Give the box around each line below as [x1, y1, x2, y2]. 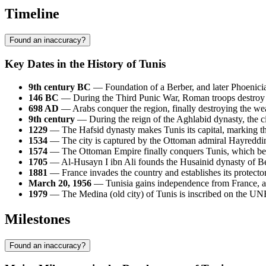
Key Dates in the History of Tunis [5, 58, 166, 71]
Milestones [5, 211, 70, 227]
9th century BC [28, 81, 91, 92]
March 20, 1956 [28, 178, 91, 188]
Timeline [5, 6, 59, 22]
